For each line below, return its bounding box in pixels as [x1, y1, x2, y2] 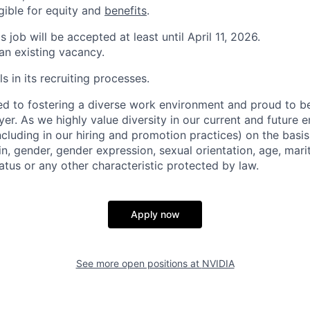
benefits [104, 3, 147, 17]
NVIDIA [201, 257, 235, 269]
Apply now [130, 208, 180, 220]
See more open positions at [75, 257, 202, 269]
